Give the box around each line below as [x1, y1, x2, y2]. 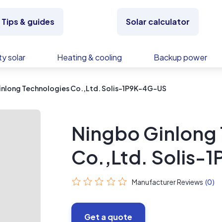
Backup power [154, 52, 207, 62]
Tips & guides [1, 16, 55, 27]
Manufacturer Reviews [132, 177, 204, 186]
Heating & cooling [57, 52, 122, 62]
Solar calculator [126, 16, 190, 27]
